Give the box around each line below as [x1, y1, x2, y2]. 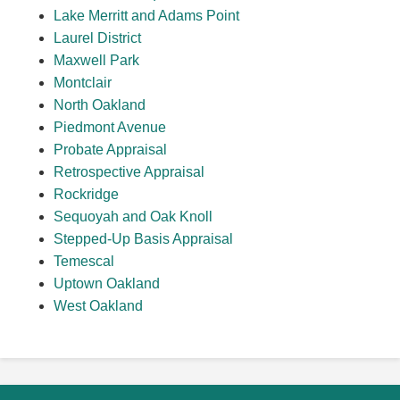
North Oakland [54, 97, 146, 113]
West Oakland [54, 298, 143, 314]
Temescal [54, 254, 114, 270]
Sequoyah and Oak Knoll [54, 209, 212, 225]
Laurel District [54, 30, 141, 46]
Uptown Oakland [54, 276, 160, 292]
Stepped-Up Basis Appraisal [54, 231, 233, 247]
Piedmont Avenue [54, 120, 166, 136]
